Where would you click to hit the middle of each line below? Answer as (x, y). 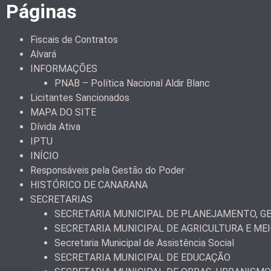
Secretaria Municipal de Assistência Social (144, 243)
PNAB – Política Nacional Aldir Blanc (132, 83)
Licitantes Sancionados (80, 98)
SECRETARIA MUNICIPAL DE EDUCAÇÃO (142, 258)
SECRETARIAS (61, 200)
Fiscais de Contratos (74, 40)
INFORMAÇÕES (64, 69)
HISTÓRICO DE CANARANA (89, 185)
